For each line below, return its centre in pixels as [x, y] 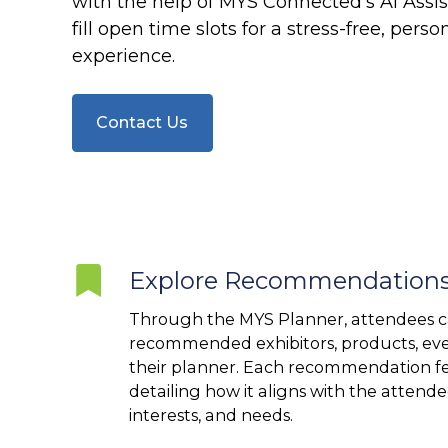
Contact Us [142, 123]
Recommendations [158, 303]
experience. [128, 55]
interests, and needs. [210, 414]
